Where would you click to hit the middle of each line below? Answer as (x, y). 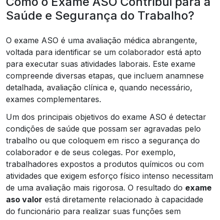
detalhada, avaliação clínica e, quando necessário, (99, 87)
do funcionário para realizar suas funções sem (93, 211)
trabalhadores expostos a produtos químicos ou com (105, 164)
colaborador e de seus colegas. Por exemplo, (91, 152)
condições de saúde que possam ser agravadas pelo (103, 128)
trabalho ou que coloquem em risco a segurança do (103, 140)
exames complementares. (54, 99)
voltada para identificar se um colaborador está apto (104, 52)
